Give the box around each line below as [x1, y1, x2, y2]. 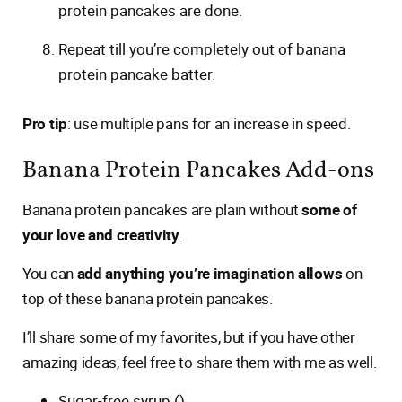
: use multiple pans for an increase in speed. [66, 113, 351, 134]
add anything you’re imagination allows [73, 263, 345, 284]
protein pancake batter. [58, 64, 215, 84]
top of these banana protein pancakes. [22, 288, 273, 309]
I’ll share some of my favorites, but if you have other [22, 327, 355, 347]
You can [22, 263, 74, 284]
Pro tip [22, 113, 67, 134]
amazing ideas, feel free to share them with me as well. [22, 352, 377, 372]
